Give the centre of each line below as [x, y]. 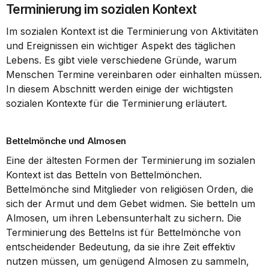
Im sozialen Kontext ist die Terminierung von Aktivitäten [132, 31]
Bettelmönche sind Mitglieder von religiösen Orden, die [130, 189]
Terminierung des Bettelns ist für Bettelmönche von [123, 232]
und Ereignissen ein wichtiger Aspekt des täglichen [121, 46]
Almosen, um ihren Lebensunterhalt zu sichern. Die [124, 218]
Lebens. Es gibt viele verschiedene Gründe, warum [121, 60]
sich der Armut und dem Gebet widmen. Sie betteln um [131, 204]
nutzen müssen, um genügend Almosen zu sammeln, [128, 261]
